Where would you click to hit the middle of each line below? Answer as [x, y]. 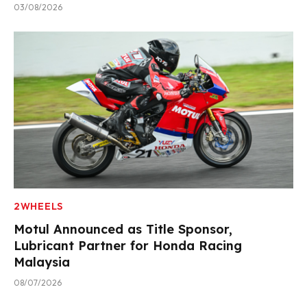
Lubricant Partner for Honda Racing [128, 246]
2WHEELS [38, 207]
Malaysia [42, 262]
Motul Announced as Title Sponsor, [123, 230]
